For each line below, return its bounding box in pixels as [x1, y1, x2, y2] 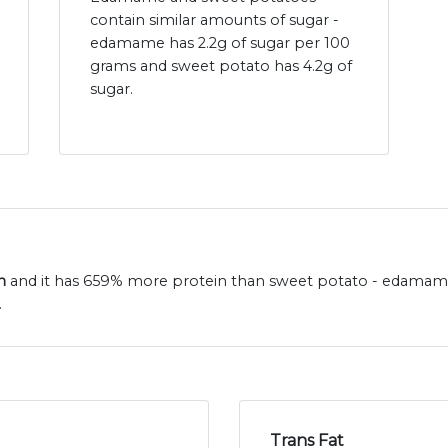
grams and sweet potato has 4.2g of [90, 57, 352, 76]
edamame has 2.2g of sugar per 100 [90, 34, 350, 53]
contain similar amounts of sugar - [90, 11, 339, 30]
